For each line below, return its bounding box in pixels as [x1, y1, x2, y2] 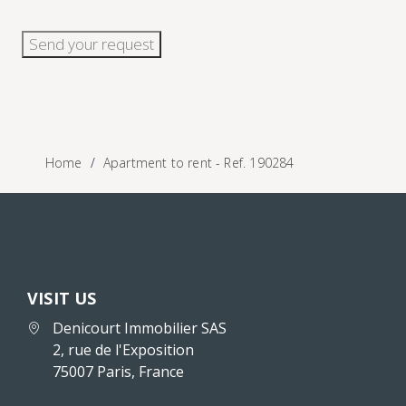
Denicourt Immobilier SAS [53, 317, 227, 338]
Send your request [29, 33, 154, 54]
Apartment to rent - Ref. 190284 [102, 154, 295, 172]
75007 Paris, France [53, 361, 184, 382]
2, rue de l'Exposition [53, 339, 194, 360]
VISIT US [27, 286, 97, 309]
